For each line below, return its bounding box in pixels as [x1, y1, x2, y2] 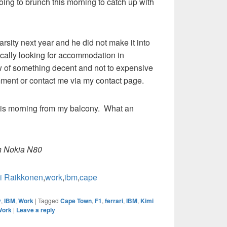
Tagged [38, 196, 59, 205]
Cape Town [60, 196, 92, 206]
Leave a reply [16, 205, 55, 215]
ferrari [105, 196, 123, 206]
